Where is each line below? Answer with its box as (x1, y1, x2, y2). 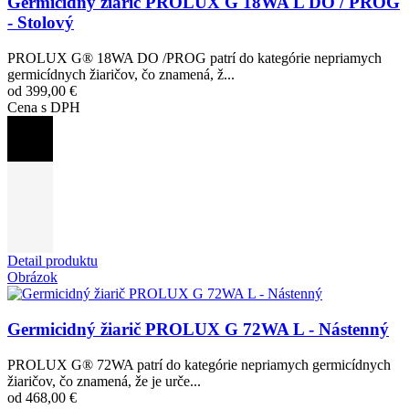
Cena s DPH (7, 100, 80, 116)
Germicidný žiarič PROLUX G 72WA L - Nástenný (7, 319, 389, 339)
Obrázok (7, 269, 58, 286)
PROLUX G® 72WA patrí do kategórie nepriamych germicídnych (7, 356, 391, 372)
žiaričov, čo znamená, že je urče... (7, 372, 201, 389)
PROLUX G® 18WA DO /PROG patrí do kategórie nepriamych (7, 50, 382, 67)
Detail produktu (7, 253, 98, 269)
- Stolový (7, 13, 74, 33)
